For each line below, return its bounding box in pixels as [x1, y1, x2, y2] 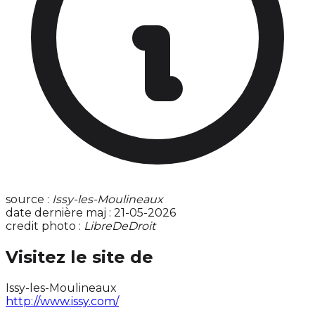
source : [6, 193, 52, 207]
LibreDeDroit [84, 219, 155, 233]
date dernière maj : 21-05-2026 [6, 206, 176, 220]
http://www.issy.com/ [6, 295, 119, 309]
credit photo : [6, 219, 84, 233]
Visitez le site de [6, 247, 153, 268]
